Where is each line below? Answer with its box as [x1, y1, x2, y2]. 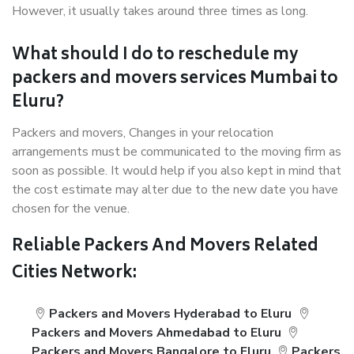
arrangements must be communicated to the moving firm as [12, 143, 341, 160]
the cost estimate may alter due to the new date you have [12, 181, 338, 198]
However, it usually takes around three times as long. [12, 2, 308, 20]
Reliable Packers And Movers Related [12, 233, 318, 261]
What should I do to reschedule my [12, 42, 299, 70]
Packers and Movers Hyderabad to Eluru [49, 305, 292, 322]
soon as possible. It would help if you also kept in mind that [12, 162, 341, 179]
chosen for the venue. [12, 200, 130, 217]
